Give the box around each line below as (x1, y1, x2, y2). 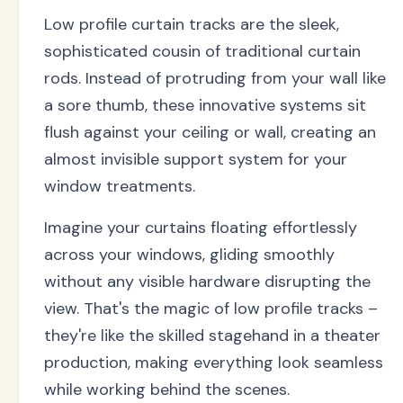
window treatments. (44, 175, 195, 197)
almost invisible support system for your (44, 148, 347, 170)
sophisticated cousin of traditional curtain (44, 40, 361, 62)
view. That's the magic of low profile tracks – (44, 297, 378, 319)
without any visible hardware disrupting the (44, 270, 371, 292)
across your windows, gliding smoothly (44, 243, 335, 265)
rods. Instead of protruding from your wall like (44, 67, 386, 89)
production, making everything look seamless (44, 351, 383, 373)
